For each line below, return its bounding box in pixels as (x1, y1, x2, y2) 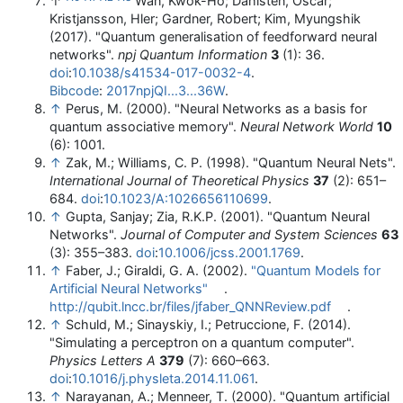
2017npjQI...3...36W (106, 83, 225, 99)
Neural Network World (240, 119, 373, 135)
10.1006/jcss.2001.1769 (158, 245, 300, 261)
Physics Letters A (49, 353, 156, 369)
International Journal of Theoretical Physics (49, 173, 309, 189)
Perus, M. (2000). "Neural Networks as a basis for (66, 101, 367, 117)
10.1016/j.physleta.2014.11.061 (72, 371, 255, 387)
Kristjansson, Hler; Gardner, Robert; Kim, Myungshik (49, 11, 361, 27)
